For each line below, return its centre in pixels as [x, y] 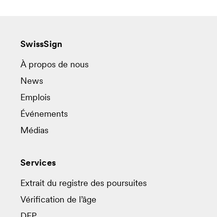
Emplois [35, 98]
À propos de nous [54, 65]
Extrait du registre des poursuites [84, 184]
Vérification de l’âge [58, 200]
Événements [44, 114]
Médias [34, 131]
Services [38, 163]
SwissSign [41, 45]
